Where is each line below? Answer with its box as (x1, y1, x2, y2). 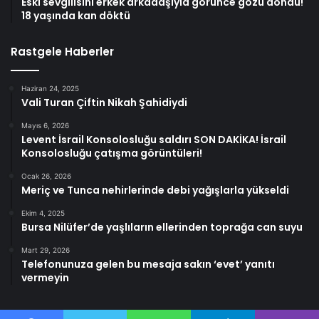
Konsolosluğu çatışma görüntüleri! (21, 146, 202, 161)
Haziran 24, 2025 (21, 84, 79, 93)
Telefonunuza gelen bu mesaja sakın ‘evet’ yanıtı (21, 257, 275, 272)
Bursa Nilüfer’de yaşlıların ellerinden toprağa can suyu (21, 220, 303, 235)
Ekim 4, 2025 (21, 209, 65, 218)
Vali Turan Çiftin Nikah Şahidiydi (21, 95, 187, 110)
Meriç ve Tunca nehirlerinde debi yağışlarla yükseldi (21, 183, 289, 198)
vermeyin (21, 271, 69, 286)
